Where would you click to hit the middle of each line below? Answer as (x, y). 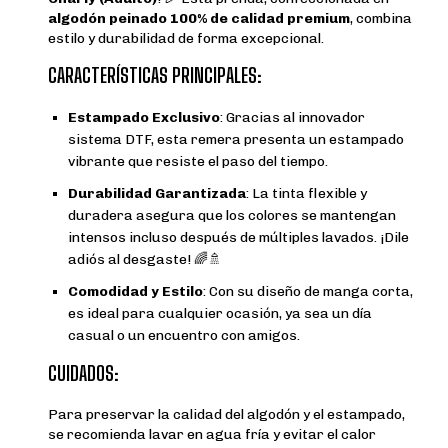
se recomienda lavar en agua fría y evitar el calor (212, 435)
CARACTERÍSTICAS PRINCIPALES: (155, 75)
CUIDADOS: (83, 373)
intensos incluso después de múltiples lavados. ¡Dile (238, 238)
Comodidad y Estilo (135, 292)
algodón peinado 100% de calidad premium (199, 19)
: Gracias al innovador (292, 118)
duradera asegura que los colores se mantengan (232, 216)
